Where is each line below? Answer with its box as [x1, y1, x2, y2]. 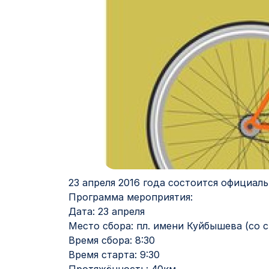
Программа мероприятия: [68, 191, 193, 203]
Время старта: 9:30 [68, 249, 160, 261]
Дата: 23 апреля [68, 205, 145, 217]
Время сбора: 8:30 [68, 234, 155, 246]
